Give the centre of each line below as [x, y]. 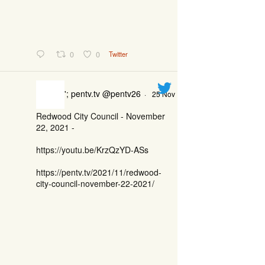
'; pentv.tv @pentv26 [104, 93]
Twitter [119, 54]
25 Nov [164, 93]
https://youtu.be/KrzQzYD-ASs [92, 150]
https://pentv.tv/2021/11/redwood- [99, 172]
